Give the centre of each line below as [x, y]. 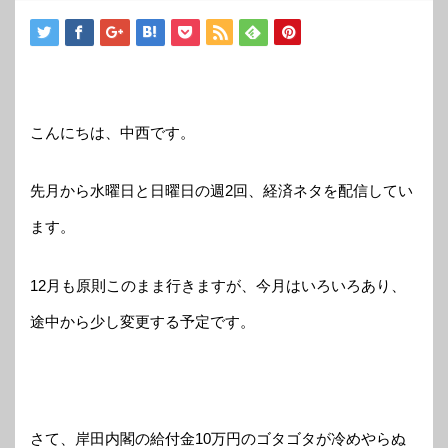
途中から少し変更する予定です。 [142, 321]
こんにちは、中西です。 [112, 132]
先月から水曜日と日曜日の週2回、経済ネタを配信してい [221, 190]
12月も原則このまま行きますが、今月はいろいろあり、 [218, 285]
